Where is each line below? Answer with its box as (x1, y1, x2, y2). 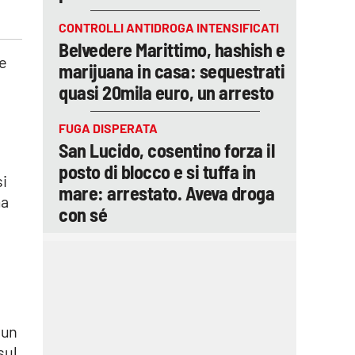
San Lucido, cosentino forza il (59, 139, 274, 162)
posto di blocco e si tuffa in (59, 160, 256, 183)
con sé (59, 203, 107, 226)
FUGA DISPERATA (59, 120, 158, 136)
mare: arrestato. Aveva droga (59, 181, 274, 204)
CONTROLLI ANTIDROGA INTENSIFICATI (59, 20, 279, 35)
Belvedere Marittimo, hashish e (59, 38, 284, 61)
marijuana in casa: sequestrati (59, 59, 284, 82)
